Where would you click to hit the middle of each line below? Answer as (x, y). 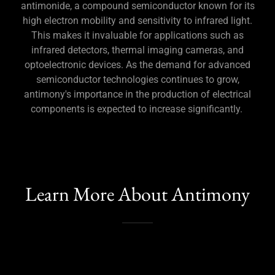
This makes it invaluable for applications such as (137, 35)
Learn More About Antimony (137, 194)
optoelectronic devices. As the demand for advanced (137, 64)
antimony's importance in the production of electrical (137, 94)
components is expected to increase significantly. (137, 109)
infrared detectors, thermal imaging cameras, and (137, 50)
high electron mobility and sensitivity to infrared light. (137, 20)
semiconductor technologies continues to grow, (137, 79)
